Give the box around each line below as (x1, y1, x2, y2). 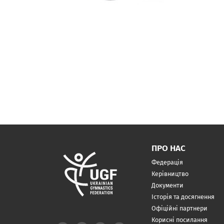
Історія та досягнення (151, 193, 214, 201)
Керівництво (151, 170, 188, 178)
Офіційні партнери (151, 204, 207, 212)
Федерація (151, 158, 183, 166)
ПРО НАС (151, 143, 185, 154)
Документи (151, 181, 183, 189)
